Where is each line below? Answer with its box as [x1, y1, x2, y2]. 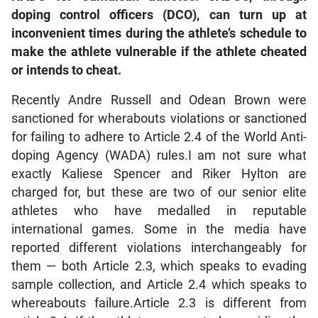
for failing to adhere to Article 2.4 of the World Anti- [11, 129, 307, 144]
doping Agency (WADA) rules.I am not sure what [11, 148, 307, 163]
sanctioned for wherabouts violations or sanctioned [11, 111, 307, 126]
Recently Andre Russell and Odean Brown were [11, 92, 307, 107]
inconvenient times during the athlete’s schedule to [11, 26, 307, 40]
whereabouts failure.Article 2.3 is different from [11, 295, 307, 310]
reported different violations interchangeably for [11, 240, 307, 255]
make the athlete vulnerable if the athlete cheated [11, 44, 307, 59]
